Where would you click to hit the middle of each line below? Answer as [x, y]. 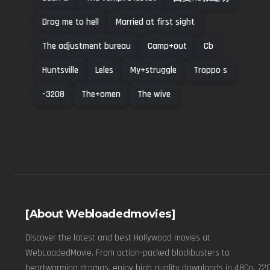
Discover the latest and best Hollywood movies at [118, 237]
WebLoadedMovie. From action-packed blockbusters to [127, 253]
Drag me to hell [71, 22]
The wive [154, 94]
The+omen [101, 94]
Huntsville [60, 70]
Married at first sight [155, 22]
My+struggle [153, 70]
